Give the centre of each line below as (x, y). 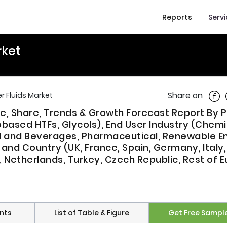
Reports (177, 17)
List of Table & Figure (91, 213)
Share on (185, 96)
